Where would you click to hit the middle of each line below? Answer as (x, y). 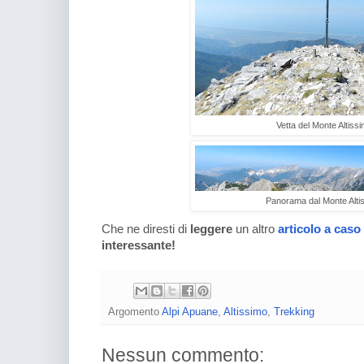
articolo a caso (319, 230)
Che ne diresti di (146, 230)
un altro (257, 230)
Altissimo (245, 311)
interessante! (139, 246)
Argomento (135, 311)
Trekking (294, 311)
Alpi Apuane (190, 311)
